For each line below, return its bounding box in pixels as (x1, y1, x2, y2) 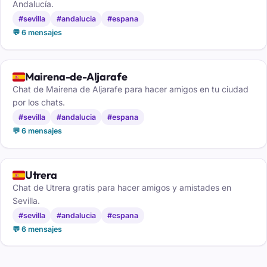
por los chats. (13, 97, 65, 108)
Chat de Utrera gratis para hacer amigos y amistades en (13, 182, 231, 193)
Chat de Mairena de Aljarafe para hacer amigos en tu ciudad (13, 84, 249, 95)
